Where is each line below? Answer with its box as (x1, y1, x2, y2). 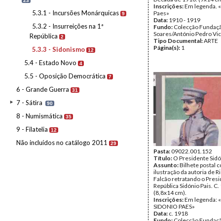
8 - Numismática (16, 112, 63, 120)
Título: (153, 154, 173, 162)
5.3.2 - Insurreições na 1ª (32, 22, 103, 30)
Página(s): (153, 44, 181, 51)
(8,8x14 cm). (153, 189, 186, 196)
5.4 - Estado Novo (24, 59, 76, 67)
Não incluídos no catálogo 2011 (16, 139, 108, 147)
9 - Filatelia (16, 125, 48, 133)
